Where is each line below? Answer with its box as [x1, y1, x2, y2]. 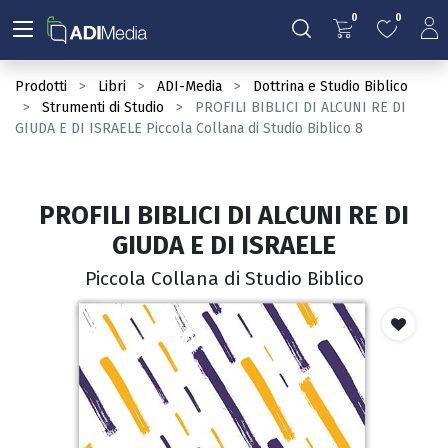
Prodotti [15, 78, 67, 95]
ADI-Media [157, 78, 222, 95]
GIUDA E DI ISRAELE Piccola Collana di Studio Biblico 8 [15, 120, 363, 137]
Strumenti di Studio [42, 99, 164, 116]
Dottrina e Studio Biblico [253, 78, 408, 95]
